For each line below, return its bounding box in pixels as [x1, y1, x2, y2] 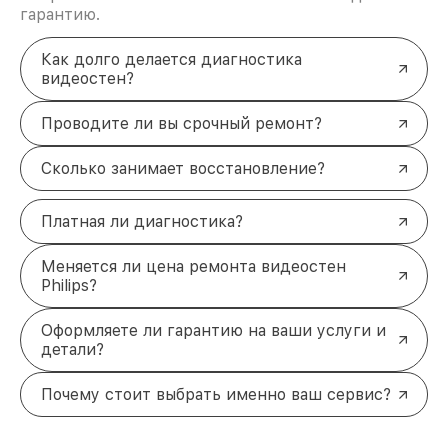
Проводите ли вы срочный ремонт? [41, 114, 322, 134]
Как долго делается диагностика [41, 50, 302, 70]
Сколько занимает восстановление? [41, 159, 325, 179]
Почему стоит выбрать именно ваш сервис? [41, 385, 391, 405]
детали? [41, 340, 104, 360]
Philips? [41, 276, 97, 296]
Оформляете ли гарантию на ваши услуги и [41, 321, 386, 341]
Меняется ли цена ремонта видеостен [41, 257, 346, 277]
